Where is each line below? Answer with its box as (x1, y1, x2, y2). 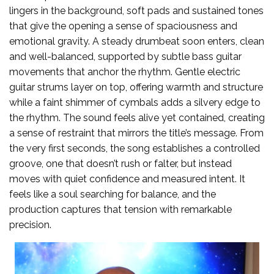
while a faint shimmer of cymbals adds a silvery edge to (9, 96, 261, 108)
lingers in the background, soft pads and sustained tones (9, 4, 264, 17)
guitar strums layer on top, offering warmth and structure (9, 81, 263, 93)
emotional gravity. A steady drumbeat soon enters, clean (9, 35, 264, 47)
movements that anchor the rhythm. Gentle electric (9, 65, 240, 78)
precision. (9, 218, 51, 231)
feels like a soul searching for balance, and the (9, 188, 216, 200)
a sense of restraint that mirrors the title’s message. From (9, 127, 264, 139)
